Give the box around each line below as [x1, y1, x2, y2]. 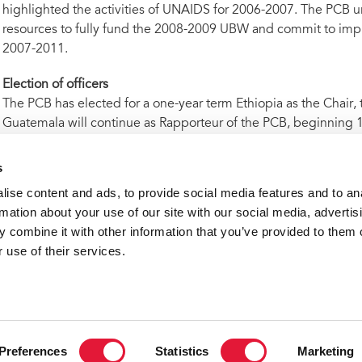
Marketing [297, 344, 355, 358]
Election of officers [2, 78, 108, 91]
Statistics [155, 344, 209, 358]
